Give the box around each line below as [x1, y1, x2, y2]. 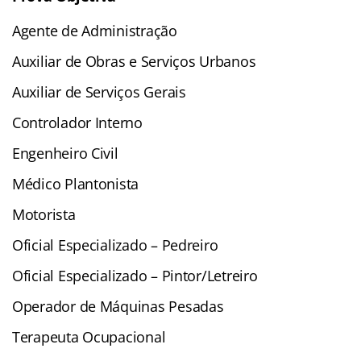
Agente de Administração [12, 20, 177, 40]
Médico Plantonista [12, 173, 139, 193]
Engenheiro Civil [12, 143, 118, 163]
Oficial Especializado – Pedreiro [12, 234, 218, 255]
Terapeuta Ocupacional [12, 326, 166, 346]
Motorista [12, 204, 76, 224]
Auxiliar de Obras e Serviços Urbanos [12, 51, 256, 71]
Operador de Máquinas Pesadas [12, 296, 224, 316]
